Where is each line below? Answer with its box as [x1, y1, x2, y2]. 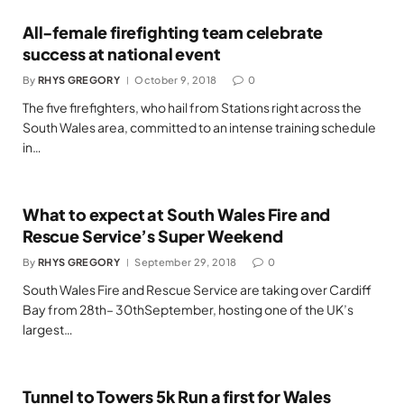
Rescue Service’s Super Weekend [23, 225, 283, 246]
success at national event [23, 43, 221, 64]
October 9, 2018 [134, 74, 217, 86]
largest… [23, 321, 73, 337]
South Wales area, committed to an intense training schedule [23, 119, 376, 135]
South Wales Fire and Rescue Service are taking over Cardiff [23, 281, 372, 298]
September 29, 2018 [134, 256, 237, 268]
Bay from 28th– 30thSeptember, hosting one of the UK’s [23, 301, 353, 317]
